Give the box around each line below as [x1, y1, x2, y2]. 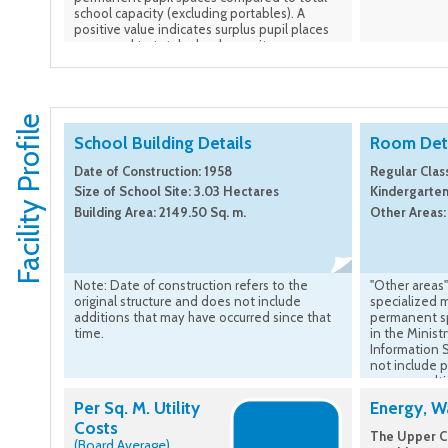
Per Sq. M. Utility [74, 398, 200, 419]
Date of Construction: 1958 [74, 163, 232, 180]
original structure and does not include [74, 293, 301, 310]
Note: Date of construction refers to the [74, 277, 308, 294]
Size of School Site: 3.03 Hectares [74, 183, 279, 200]
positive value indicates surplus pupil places [74, 21, 329, 38]
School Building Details [74, 133, 252, 154]
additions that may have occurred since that [74, 309, 331, 326]
